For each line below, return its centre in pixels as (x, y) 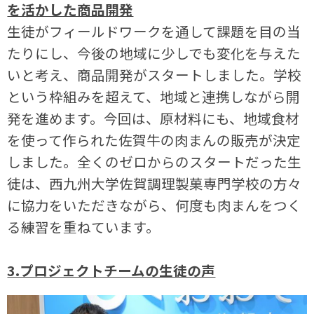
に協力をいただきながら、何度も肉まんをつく (155, 205)
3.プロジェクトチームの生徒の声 (111, 270)
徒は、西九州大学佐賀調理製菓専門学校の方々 (155, 183)
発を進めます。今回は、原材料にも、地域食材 (153, 118)
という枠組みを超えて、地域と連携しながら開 (154, 96)
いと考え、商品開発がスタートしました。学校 (155, 74)
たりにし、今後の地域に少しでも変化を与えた (154, 53)
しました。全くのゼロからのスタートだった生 (155, 161)
